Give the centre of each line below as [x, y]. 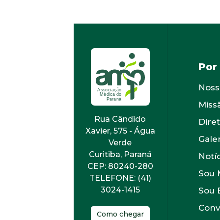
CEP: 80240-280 [120, 166]
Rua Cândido [120, 119]
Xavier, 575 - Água [120, 131]
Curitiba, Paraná [120, 155]
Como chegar [120, 214]
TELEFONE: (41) [120, 178]
